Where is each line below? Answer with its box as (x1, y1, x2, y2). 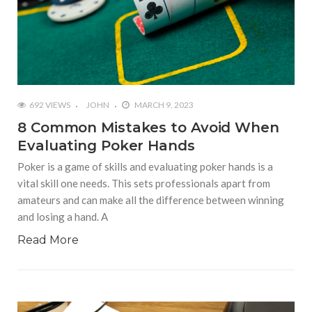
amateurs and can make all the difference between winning (17, 193, 284, 206)
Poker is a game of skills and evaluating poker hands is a (17, 159, 273, 173)
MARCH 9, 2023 (133, 99, 194, 110)
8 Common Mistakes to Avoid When (17, 118, 279, 136)
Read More (17, 233, 79, 247)
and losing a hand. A (17, 210, 108, 223)
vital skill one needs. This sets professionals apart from (17, 176, 270, 189)
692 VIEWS (29, 99, 70, 110)
